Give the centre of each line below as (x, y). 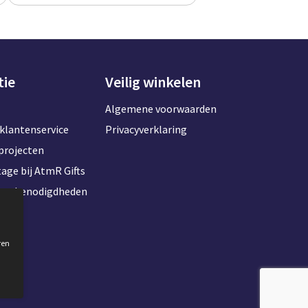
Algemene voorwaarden (161, 109)
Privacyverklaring (146, 130)
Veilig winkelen (153, 82)
